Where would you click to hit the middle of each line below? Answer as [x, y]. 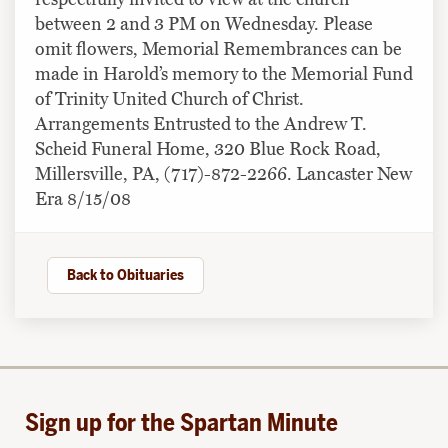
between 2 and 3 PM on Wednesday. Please [204, 23]
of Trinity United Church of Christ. [169, 98]
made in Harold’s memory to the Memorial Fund [224, 73]
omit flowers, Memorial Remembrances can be [218, 48]
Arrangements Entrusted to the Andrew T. [201, 123]
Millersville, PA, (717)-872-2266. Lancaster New [223, 173]
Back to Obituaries [125, 275]
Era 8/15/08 [83, 198]
